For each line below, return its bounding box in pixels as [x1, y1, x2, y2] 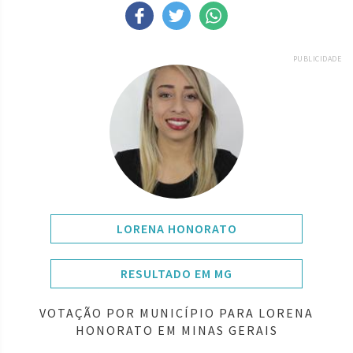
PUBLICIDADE [292, 53, 341, 64]
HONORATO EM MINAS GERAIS [75, 321, 278, 338]
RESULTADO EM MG [121, 265, 232, 281]
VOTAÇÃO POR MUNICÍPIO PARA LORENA [39, 304, 314, 321]
